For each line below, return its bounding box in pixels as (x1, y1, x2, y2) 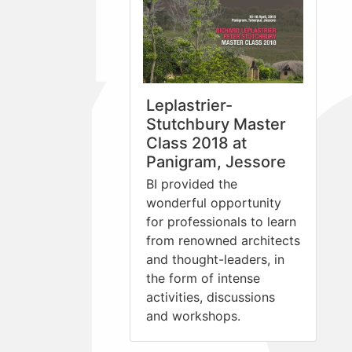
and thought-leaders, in (146, 251, 284, 268)
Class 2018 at (146, 134, 247, 153)
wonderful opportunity (146, 195, 281, 211)
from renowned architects (146, 233, 300, 249)
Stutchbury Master (146, 115, 286, 134)
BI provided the (146, 176, 237, 192)
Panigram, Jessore (146, 152, 286, 172)
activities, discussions (146, 289, 275, 306)
